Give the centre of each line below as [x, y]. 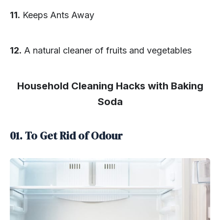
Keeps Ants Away [57, 15]
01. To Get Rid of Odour [66, 136]
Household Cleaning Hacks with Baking [110, 86]
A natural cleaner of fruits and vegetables [107, 51]
